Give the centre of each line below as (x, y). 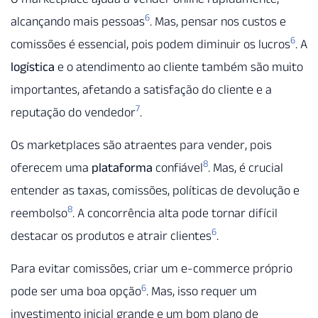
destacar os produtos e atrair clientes (111, 236)
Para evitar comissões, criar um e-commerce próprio (152, 269)
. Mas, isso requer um (202, 291)
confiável (178, 168)
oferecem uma (51, 168)
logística (33, 66)
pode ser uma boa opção (76, 291)
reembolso (39, 213)
